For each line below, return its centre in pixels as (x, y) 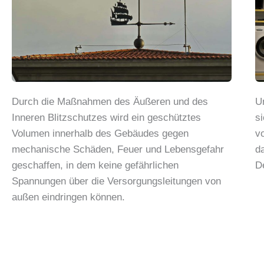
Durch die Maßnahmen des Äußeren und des (110, 101)
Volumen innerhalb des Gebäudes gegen (100, 133)
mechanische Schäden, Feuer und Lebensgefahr (118, 149)
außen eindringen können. (68, 197)
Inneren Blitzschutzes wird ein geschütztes (106, 117)
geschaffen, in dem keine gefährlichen (95, 165)
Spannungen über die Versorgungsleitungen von (116, 181)
